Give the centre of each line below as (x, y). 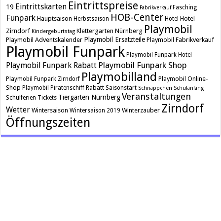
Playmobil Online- (184, 79)
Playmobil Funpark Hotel (159, 55)
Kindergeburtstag (54, 32)
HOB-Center (137, 18)
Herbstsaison (92, 19)
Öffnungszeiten (48, 123)
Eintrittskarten (41, 7)
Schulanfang (189, 88)
